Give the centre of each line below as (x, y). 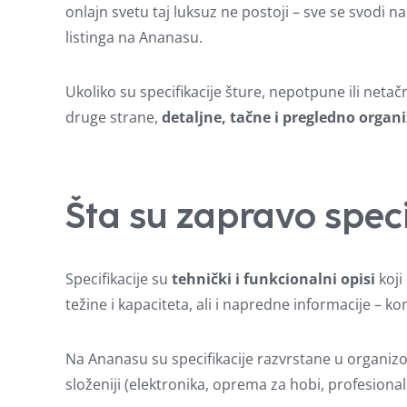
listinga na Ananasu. (134, 38)
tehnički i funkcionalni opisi (273, 279)
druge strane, (114, 118)
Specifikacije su (119, 279)
